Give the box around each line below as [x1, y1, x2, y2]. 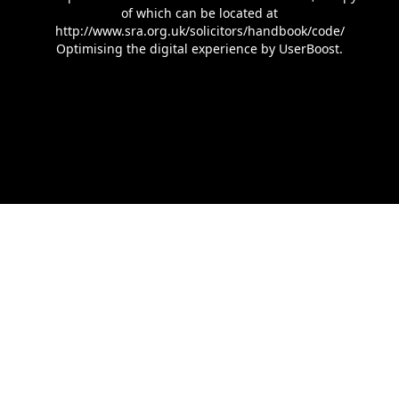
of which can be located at [121, 4, 278, 21]
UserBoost [279, 39, 339, 57]
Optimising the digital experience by [56, 39, 279, 57]
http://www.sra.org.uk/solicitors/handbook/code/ [54, 21, 345, 39]
